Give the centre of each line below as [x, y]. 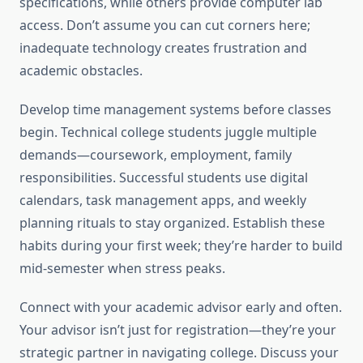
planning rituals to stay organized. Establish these [172, 223]
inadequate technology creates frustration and [163, 48]
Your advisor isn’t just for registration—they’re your [178, 330]
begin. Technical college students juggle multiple [168, 132]
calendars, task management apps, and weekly [163, 201]
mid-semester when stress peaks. [122, 269]
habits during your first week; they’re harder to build [181, 246]
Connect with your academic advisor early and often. [181, 307]
